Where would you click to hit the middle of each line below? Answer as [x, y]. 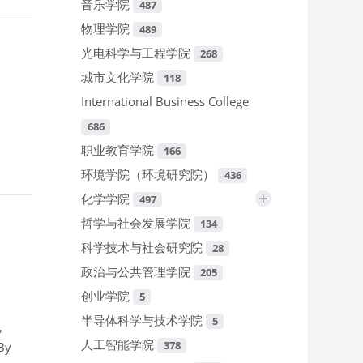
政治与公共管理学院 [138, 272]
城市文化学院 [120, 77]
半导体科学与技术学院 [144, 320]
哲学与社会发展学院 [138, 223]
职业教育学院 [120, 150]
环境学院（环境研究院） [150, 175]
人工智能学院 [120, 345]
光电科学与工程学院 [138, 53]
